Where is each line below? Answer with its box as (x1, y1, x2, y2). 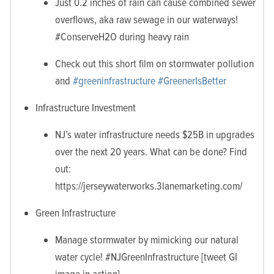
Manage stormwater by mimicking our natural (55, 232, 239, 246)
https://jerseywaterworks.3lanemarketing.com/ (55, 179, 242, 193)
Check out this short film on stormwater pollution (55, 56, 254, 70)
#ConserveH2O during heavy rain (55, 29, 189, 43)
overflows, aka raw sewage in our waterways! (55, 12, 238, 26)
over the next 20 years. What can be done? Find (55, 144, 247, 158)
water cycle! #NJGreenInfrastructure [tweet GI (55, 250, 237, 264)
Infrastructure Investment (35, 100, 136, 114)
